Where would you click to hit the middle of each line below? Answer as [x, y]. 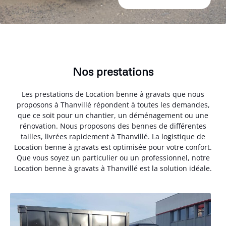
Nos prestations [113, 71]
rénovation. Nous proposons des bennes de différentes [113, 126]
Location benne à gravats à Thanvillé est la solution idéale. [113, 168]
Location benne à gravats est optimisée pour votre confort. [113, 147]
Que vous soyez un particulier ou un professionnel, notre [113, 157]
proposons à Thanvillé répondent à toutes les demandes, [113, 104]
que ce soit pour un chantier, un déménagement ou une [113, 115]
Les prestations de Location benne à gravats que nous [113, 94]
